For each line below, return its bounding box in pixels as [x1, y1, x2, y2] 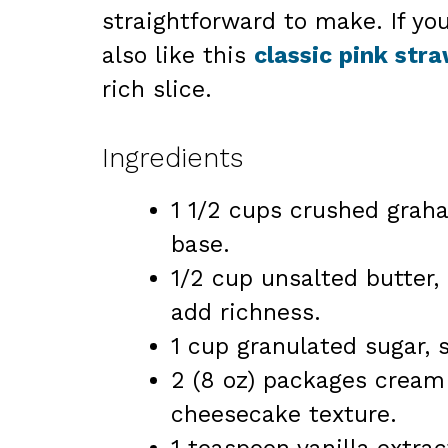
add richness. [171, 298, 321, 326]
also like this [102, 42, 254, 70]
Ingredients [102, 141, 243, 174]
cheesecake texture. [171, 400, 397, 428]
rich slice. [102, 76, 212, 104]
